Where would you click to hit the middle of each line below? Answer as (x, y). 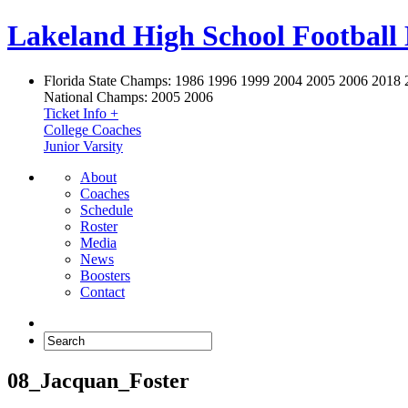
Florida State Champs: (107, 80)
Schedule (107, 209)
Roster (99, 226)
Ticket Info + (81, 113)
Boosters (105, 275)
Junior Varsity (83, 146)
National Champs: (96, 97)
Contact (102, 291)
